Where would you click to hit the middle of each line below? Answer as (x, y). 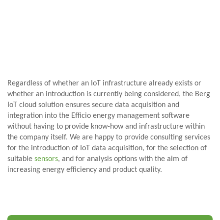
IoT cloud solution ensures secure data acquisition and (93, 105)
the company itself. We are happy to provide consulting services (109, 137)
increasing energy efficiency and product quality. (85, 170)
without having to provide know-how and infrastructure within (106, 127)
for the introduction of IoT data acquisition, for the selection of (107, 148)
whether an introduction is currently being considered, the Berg (109, 94)
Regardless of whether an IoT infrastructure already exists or (104, 83)
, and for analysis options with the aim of (123, 159)
